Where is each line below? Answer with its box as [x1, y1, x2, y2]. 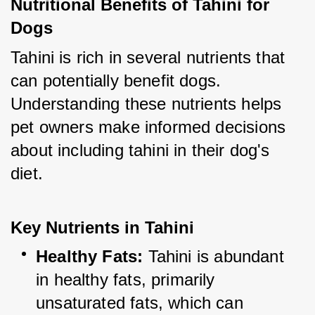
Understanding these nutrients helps [11, 94, 282, 114]
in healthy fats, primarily [36, 270, 215, 290]
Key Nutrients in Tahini [11, 218, 194, 238]
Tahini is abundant [143, 247, 289, 266]
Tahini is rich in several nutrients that [11, 48, 285, 67]
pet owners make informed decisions [11, 117, 286, 137]
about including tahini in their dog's [11, 141, 270, 160]
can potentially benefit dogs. [11, 71, 221, 91]
